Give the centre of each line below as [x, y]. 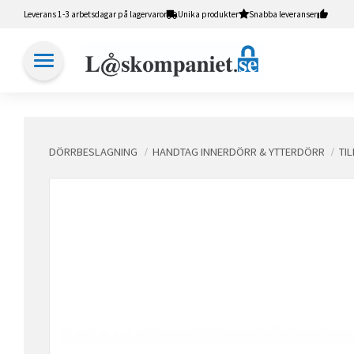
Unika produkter [208, 14]
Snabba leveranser [283, 14]
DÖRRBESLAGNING [93, 152]
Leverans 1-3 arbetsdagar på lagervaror [95, 14]
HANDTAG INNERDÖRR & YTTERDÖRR [238, 152]
